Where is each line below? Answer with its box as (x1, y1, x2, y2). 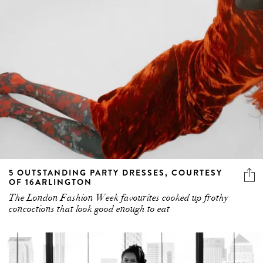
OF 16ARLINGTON (9, 176, 92, 188)
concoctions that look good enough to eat (9, 203, 170, 215)
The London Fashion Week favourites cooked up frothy (9, 191, 228, 204)
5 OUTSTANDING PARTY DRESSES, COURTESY (9, 166, 222, 178)
